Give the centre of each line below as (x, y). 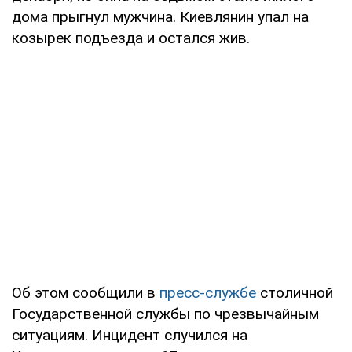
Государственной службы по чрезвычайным (165, 313)
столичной (295, 292)
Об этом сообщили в (86, 292)
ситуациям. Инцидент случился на (130, 335)
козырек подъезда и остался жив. (131, 38)
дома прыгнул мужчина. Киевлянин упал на (160, 16)
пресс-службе (208, 292)
